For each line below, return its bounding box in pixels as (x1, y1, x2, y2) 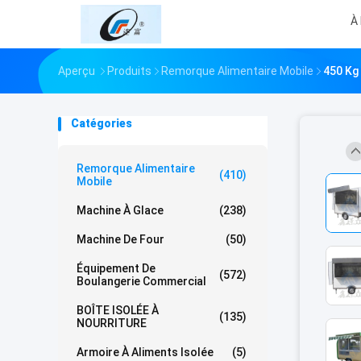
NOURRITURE (77, 317, 147, 330)
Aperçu (58, 64, 95, 77)
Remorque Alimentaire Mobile (161, 64, 313, 77)
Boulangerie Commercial (77, 275, 206, 288)
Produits (107, 64, 151, 77)
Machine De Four (77, 233, 164, 246)
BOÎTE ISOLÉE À (77, 304, 159, 317)
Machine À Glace (77, 204, 164, 217)
